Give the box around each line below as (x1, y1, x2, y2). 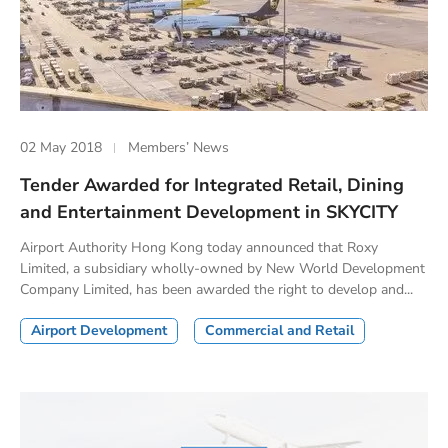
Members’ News (128, 138, 230, 157)
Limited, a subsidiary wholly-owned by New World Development (20, 259, 425, 279)
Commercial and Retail (205, 321, 354, 341)
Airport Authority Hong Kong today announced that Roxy (20, 238, 378, 258)
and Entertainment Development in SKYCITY (20, 200, 398, 225)
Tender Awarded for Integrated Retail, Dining (20, 173, 404, 198)
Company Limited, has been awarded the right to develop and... (20, 280, 413, 300)
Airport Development (31, 321, 167, 341)
